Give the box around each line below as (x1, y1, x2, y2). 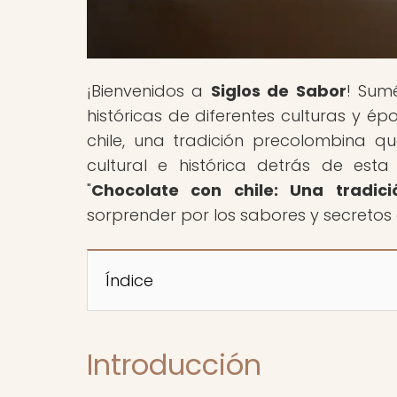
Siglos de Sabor (210, 79, 346, 102)
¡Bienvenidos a (87, 79, 211, 102)
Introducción (87, 344, 261, 385)
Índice (105, 269, 153, 292)
